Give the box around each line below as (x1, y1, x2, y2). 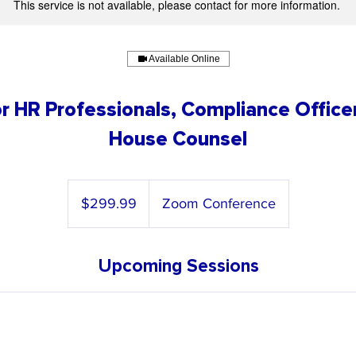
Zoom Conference (161, 195, 276, 211)
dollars (68, 198, 92, 207)
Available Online (148, 53, 220, 64)
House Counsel (109, 127, 247, 151)
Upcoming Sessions (97, 255, 259, 277)
